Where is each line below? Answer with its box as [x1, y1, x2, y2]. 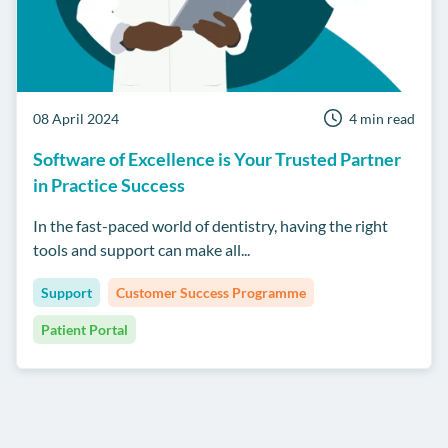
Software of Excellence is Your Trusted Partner [33, 148, 401, 171]
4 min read [349, 110, 415, 128]
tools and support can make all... [33, 240, 250, 260]
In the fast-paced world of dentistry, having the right [33, 216, 388, 236]
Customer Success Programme [116, 284, 306, 302]
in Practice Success [33, 174, 185, 197]
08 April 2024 [33, 110, 119, 128]
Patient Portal [41, 321, 128, 339]
